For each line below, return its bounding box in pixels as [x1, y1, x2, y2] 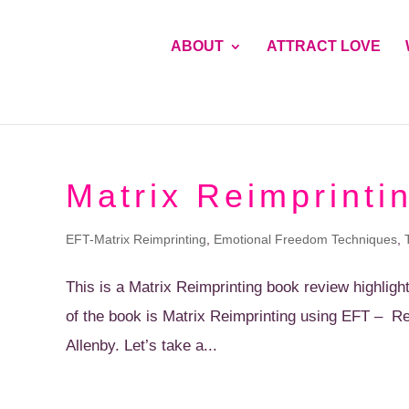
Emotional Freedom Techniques [214, 232, 397, 246]
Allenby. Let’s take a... [66, 337, 217, 354]
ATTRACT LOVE [267, 38, 381, 55]
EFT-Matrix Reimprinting [66, 232, 206, 246]
